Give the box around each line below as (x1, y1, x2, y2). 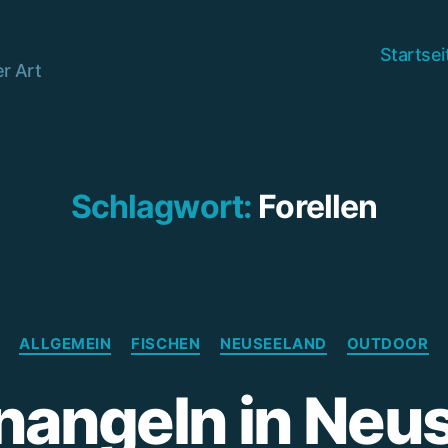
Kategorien (223, 324, 314, 345)
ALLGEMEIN (19, 334, 112, 353)
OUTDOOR (346, 334, 429, 353)
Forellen (258, 187, 378, 226)
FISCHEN (131, 334, 201, 353)
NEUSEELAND (220, 334, 327, 353)
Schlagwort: (70, 187, 253, 226)
